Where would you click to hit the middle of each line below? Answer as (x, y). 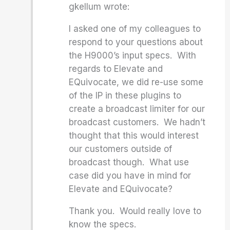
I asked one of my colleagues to (135, 29)
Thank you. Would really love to (135, 211)
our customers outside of (121, 149)
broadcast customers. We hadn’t (137, 122)
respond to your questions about (136, 42)
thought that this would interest (134, 136)
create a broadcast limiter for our (137, 109)
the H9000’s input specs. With (133, 55)
